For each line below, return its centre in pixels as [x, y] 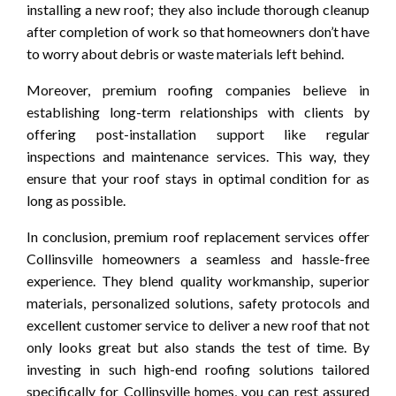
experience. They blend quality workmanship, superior [198, 280]
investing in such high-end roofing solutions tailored [198, 369]
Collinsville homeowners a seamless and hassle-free [198, 258]
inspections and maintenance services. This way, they [198, 156]
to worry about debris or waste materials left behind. [185, 53]
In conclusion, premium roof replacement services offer [198, 236]
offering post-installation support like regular [198, 133]
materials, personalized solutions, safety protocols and [198, 302]
